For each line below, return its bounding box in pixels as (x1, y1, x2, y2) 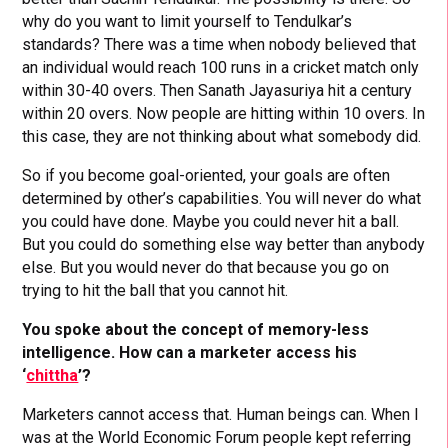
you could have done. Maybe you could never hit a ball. (22, 211, 400, 231)
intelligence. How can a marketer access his (22, 342, 358, 362)
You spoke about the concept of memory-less (22, 319, 370, 339)
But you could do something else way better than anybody (22, 234, 426, 254)
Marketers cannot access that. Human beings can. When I (22, 404, 420, 424)
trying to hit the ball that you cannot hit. (22, 280, 289, 300)
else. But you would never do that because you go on (22, 257, 390, 277)
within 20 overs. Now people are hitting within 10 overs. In (22, 103, 426, 123)
